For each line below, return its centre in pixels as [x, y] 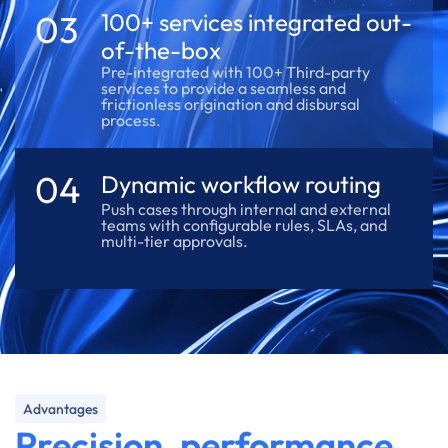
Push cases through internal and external [246, 209]
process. [131, 120]
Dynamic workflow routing [241, 184]
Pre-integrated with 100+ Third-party [236, 72]
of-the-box [161, 50]
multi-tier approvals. [175, 241]
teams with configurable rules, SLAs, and [244, 225]
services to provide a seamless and [224, 88]
